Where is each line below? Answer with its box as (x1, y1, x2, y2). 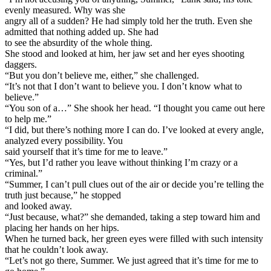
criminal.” (5, 168, 42, 178)
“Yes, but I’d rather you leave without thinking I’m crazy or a (5, 157, 238, 168)
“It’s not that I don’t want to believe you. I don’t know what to (5, 80, 242, 91)
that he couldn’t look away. (5, 244, 108, 255)
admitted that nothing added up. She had (5, 26, 158, 37)
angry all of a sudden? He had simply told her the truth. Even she (5, 15, 252, 26)
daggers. (5, 59, 37, 70)
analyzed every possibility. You (5, 135, 123, 146)
